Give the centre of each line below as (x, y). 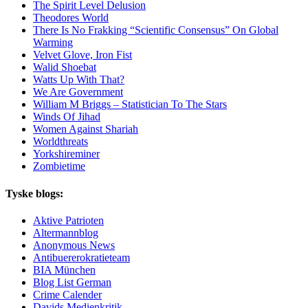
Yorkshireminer (66, 154)
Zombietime (59, 166)
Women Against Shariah (86, 129)
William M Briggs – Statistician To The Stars (130, 104)
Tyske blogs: (34, 193)
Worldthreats (60, 142)
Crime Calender (67, 294)
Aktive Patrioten (68, 220)
